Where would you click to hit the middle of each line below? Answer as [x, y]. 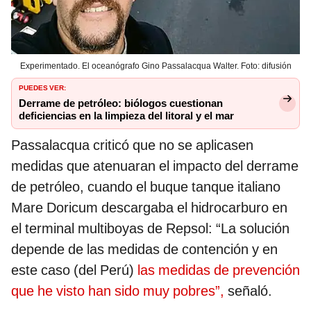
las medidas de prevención [219, 270]
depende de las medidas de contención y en [144, 250]
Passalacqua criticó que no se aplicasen [132, 145]
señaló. [248, 291]
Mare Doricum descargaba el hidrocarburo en [149, 208]
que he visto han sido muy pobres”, [118, 291]
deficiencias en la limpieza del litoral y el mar [126, 116]
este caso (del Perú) [74, 270]
